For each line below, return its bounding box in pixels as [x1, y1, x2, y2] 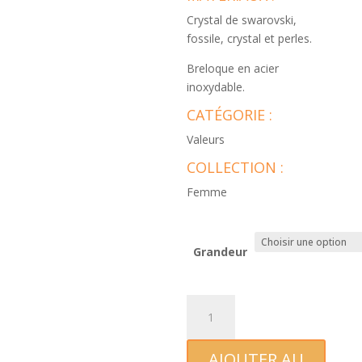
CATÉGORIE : [187, 105, 273, 124]
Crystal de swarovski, [187, 12, 297, 27]
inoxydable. [187, 79, 246, 95]
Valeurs [187, 132, 225, 147]
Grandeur [193, 244, 248, 259]
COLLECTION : [187, 158, 284, 177]
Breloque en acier [187, 61, 280, 76]
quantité [186, 296, 229, 311]
